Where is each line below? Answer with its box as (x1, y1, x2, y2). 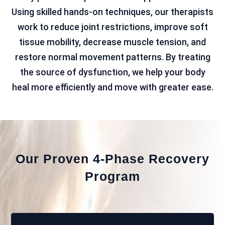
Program (85, 169, 140, 184)
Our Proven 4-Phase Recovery (16, 152, 209, 166)
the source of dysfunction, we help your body (20, 67, 205, 78)
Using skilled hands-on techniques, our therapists (12, 7, 213, 18)
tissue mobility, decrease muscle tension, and (19, 37, 206, 48)
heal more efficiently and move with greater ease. (12, 82, 213, 93)
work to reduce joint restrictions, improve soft (17, 22, 208, 33)
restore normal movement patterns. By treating (15, 52, 210, 63)
